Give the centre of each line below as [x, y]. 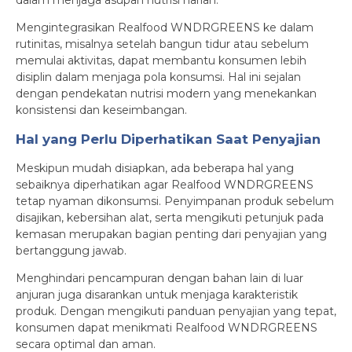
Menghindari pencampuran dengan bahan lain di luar [159, 278]
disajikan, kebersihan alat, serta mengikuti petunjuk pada [170, 218]
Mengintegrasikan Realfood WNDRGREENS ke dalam [165, 27]
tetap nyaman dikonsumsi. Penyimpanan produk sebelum [175, 201]
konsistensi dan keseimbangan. [101, 110]
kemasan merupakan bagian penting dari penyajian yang [171, 234]
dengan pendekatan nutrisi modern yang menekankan [166, 93]
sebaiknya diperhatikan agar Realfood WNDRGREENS [165, 185]
